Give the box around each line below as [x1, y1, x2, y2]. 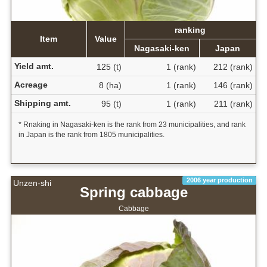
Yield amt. [14, 61, 54, 72]
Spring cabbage [79, 184, 188, 201]
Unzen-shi [13, 178, 51, 188]
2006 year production [186, 176, 253, 184]
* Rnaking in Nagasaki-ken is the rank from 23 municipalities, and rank [18, 120, 246, 129]
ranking [175, 25, 206, 35]
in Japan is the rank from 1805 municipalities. [18, 131, 164, 139]
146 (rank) [213, 80, 253, 91]
